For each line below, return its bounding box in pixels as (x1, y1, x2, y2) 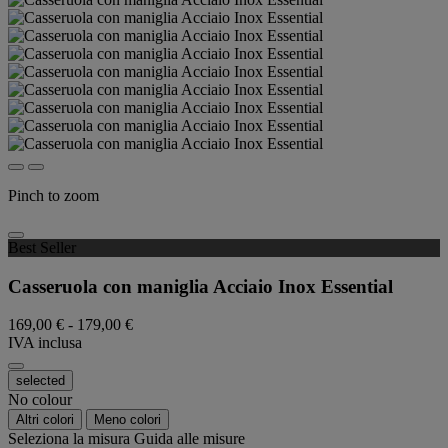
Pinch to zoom (8, 187, 99, 204)
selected (16, 373, 65, 389)
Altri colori (16, 412, 74, 428)
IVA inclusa (8, 334, 82, 352)
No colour (8, 391, 72, 409)
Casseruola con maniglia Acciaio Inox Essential (8, 275, 393, 297)
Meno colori (94, 412, 161, 428)
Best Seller (8, 239, 76, 256)
